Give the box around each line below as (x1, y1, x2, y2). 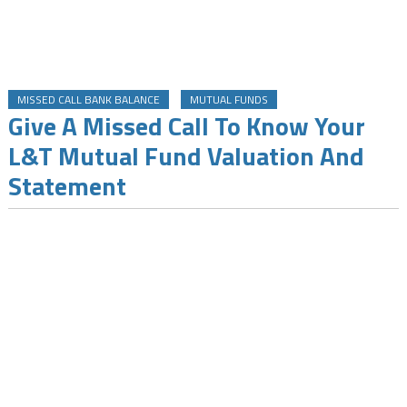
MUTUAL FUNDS (189, 91, 268, 108)
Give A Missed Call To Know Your (7, 106, 365, 145)
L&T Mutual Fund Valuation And (7, 136, 364, 175)
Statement (7, 166, 126, 205)
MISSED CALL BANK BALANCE (16, 91, 160, 108)
